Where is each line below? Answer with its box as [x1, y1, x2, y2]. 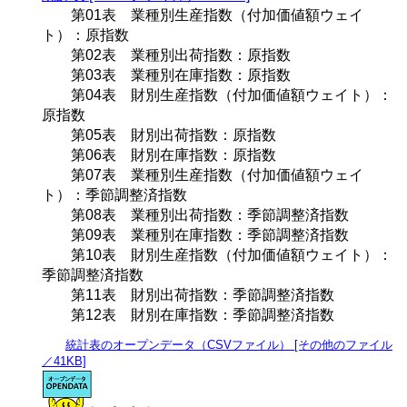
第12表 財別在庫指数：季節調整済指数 [42, 306, 334, 323]
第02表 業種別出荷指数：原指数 [42, 46, 291, 63]
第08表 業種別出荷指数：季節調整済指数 [42, 206, 349, 223]
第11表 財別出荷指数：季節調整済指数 [42, 286, 334, 303]
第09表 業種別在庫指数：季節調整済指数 [42, 226, 349, 243]
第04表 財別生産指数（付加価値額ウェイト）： [42, 86, 392, 103]
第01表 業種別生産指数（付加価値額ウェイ [42, 6, 363, 23]
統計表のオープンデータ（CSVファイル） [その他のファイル [65, 337, 392, 352]
